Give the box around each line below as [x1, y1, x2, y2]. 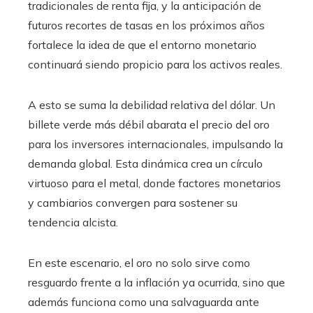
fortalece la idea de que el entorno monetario [28, 38, 256, 52]
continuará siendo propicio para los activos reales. [28, 57, 282, 72]
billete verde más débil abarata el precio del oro [28, 117, 270, 132]
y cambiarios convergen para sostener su [28, 196, 238, 210]
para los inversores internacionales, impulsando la [28, 137, 283, 152]
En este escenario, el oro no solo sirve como [28, 256, 250, 270]
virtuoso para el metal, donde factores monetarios [28, 176, 281, 191]
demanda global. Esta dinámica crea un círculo [28, 156, 263, 171]
